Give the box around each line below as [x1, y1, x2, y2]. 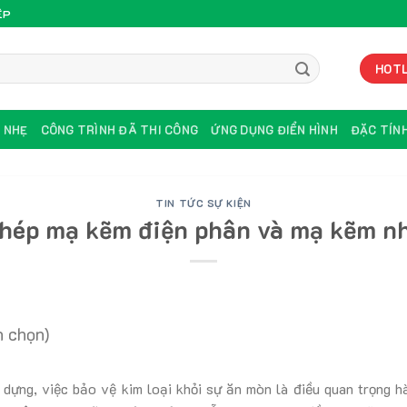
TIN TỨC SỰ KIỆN [155, 196, 252, 210]
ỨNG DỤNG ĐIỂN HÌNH [211, 122, 338, 137]
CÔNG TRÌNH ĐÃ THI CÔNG [40, 122, 199, 137]
